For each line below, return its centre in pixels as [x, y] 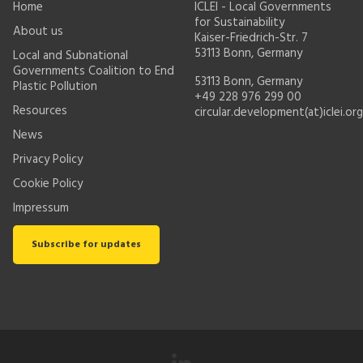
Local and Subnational [70, 56]
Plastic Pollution [55, 87]
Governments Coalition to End [94, 71]
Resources [40, 111]
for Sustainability [239, 23]
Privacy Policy [48, 160]
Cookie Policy [48, 184]
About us [38, 32]
